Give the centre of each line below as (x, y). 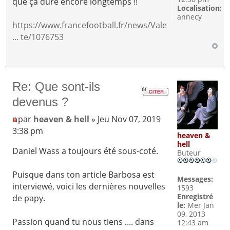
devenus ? (41, 102)
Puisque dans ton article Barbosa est (84, 174)
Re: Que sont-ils (56, 86)
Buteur (189, 153)
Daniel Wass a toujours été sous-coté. (85, 151)
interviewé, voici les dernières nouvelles (89, 186)
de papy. (29, 198)
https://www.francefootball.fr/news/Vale (90, 25)
